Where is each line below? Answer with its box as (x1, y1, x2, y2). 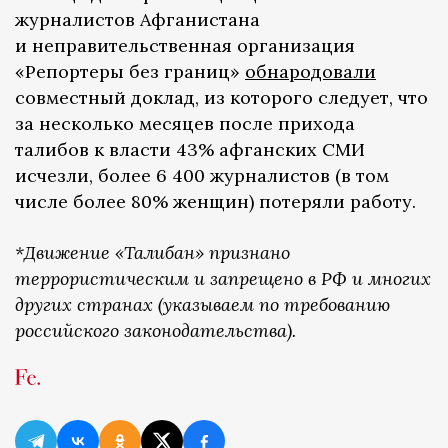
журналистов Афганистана (15, 7, 260, 31)
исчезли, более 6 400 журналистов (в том (15, 163, 389, 187)
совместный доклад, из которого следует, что (15, 85, 428, 109)
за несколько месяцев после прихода (15, 111, 355, 135)
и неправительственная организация (15, 33, 355, 57)
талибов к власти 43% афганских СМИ (15, 137, 365, 161)
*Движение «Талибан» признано (15, 240, 290, 264)
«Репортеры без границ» (15, 59, 245, 83)
